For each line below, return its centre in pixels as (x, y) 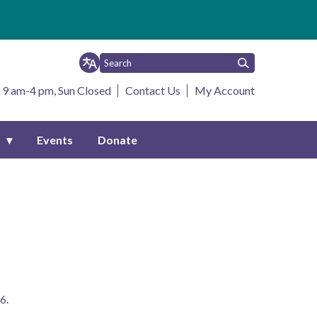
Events (54, 139)
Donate (117, 139)
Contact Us (152, 91)
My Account (225, 91)
